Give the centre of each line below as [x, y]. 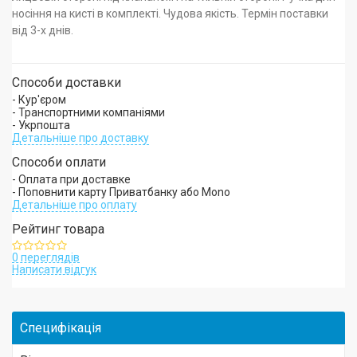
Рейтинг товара [58, 229]
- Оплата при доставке [71, 179]
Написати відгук [54, 269]
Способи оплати [59, 162]
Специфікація [61, 328]
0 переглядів [46, 257]
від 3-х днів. [43, 30]
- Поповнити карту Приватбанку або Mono [121, 192]
